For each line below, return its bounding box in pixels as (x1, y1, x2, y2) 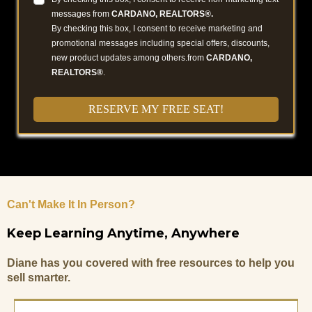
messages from (52, 9, 111, 19)
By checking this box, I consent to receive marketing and (52, 24, 263, 34)
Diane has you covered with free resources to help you (7, 257, 295, 270)
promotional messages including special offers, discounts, (52, 38, 270, 49)
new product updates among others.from (52, 53, 206, 63)
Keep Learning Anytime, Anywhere (7, 226, 240, 242)
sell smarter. (7, 272, 70, 284)
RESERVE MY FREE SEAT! (88, 103, 224, 116)
